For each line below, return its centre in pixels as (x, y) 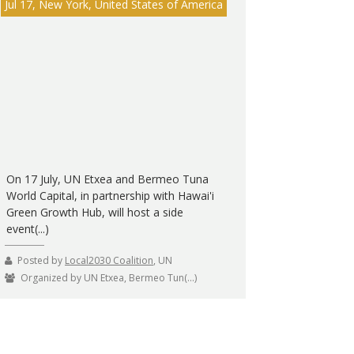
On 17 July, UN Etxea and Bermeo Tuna (107, 179)
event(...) (27, 228)
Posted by (41, 260)
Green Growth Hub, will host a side (94, 212)
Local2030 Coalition (109, 260)
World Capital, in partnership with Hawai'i (110, 195)
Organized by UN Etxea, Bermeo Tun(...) (109, 277)
